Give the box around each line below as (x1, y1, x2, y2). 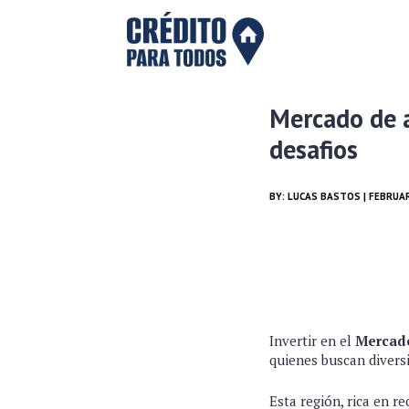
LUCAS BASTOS (288, 190, 361, 203)
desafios (269, 132, 358, 166)
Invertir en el (269, 331, 355, 350)
